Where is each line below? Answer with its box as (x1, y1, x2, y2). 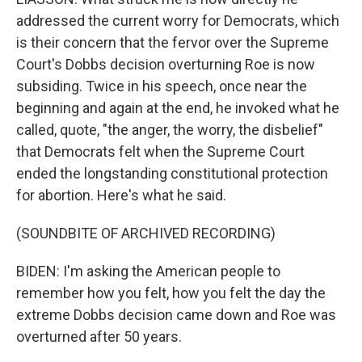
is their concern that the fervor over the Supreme (16, 34, 329, 51)
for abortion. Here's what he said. (16, 187, 226, 204)
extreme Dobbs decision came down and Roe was (16, 306, 336, 323)
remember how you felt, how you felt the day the (16, 284, 326, 301)
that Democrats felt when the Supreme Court (16, 143, 305, 160)
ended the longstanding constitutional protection (16, 165, 328, 182)
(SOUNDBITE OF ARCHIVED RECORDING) (16, 225, 276, 242)
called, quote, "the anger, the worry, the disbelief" (16, 121, 323, 138)
